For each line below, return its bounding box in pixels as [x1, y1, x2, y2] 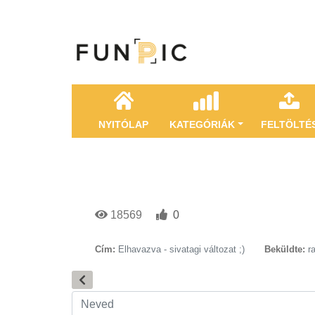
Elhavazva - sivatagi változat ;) [118, 244, 245, 255]
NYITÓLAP [98, 119, 148, 130]
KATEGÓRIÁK [169, 119, 235, 130]
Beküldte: [264, 244, 305, 255]
